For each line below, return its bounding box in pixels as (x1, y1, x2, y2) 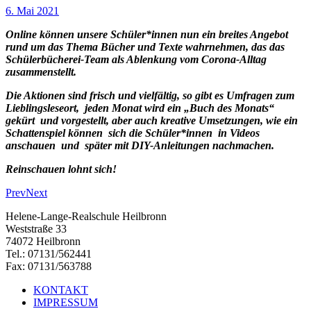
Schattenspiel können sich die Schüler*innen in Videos (6, 126, 260, 139)
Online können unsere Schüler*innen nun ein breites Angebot (6, 28, 288, 40)
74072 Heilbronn (6, 235, 81, 247)
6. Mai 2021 (6, 4, 59, 17)
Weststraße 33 (6, 222, 67, 235)
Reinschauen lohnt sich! (6, 162, 119, 175)
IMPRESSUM (33, 296, 98, 308)
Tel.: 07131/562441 (6, 247, 92, 260)
